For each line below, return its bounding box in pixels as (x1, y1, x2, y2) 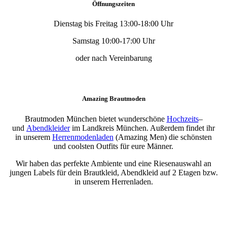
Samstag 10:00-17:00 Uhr (72, 36, 155, 46)
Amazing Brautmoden (82, 95, 145, 103)
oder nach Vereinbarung (75, 54, 152, 63)
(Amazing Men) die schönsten (113, 132, 212, 141)
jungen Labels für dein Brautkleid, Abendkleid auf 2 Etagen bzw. (9, 168, 218, 177)
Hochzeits (166, 114, 199, 123)
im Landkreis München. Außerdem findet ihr (70, 123, 215, 132)
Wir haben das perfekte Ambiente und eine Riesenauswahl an (16, 159, 211, 168)
